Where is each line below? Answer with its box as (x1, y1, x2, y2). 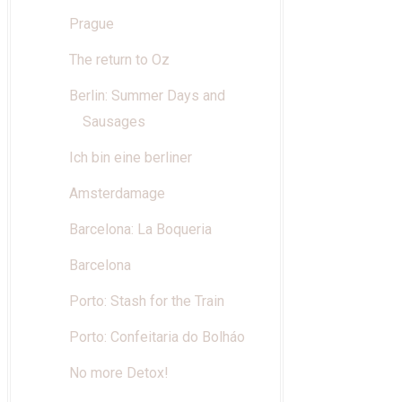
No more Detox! (68, 364, 169, 382)
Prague (68, 15, 114, 33)
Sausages (82, 113, 145, 131)
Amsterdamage (68, 185, 165, 203)
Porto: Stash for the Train (68, 293, 224, 310)
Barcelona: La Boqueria (68, 221, 212, 239)
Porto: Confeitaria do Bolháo (68, 328, 245, 346)
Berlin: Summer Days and (68, 87, 225, 105)
